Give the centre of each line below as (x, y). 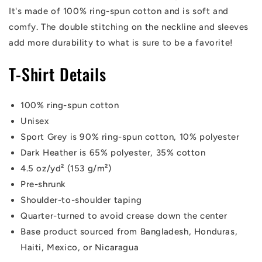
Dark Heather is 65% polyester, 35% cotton (113, 153)
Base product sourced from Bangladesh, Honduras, (129, 232)
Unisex (36, 121)
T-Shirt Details (58, 74)
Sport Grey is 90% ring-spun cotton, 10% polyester (130, 137)
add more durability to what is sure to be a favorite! (121, 43)
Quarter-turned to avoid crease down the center (124, 216)
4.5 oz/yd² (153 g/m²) (66, 169)
